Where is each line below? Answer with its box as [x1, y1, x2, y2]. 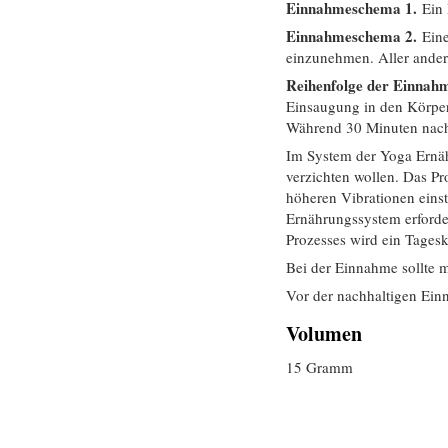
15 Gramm [285, 357, 353, 377]
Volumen [285, 319, 362, 348]
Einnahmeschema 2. [285, 25, 422, 47]
